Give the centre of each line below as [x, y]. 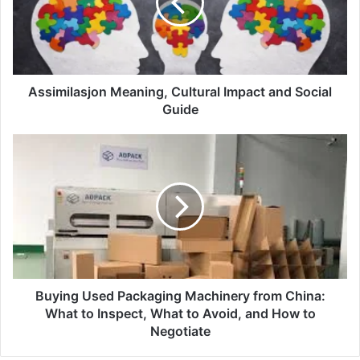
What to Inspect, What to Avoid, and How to [180, 313]
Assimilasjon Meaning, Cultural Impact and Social [180, 91]
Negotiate [180, 331]
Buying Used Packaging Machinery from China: [180, 295]
